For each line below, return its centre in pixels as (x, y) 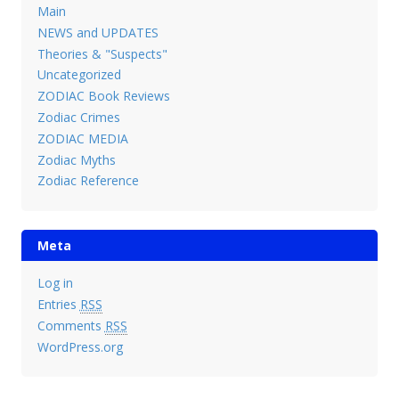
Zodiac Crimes (78, 118)
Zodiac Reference (88, 181)
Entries (58, 305)
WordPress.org (80, 346)
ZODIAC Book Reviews (103, 96)
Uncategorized (79, 75)
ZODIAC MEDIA (82, 138)
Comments (71, 325)
